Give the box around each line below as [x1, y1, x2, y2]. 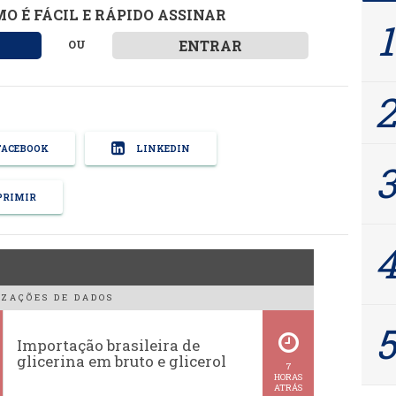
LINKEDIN [133, 141, 190, 155]
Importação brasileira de [17, 335, 201, 356]
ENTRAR [179, 35, 243, 55]
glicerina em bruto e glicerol [17, 351, 227, 372]
